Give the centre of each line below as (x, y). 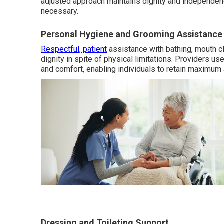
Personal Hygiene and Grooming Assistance (132, 34)
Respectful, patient (74, 49)
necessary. (60, 11)
